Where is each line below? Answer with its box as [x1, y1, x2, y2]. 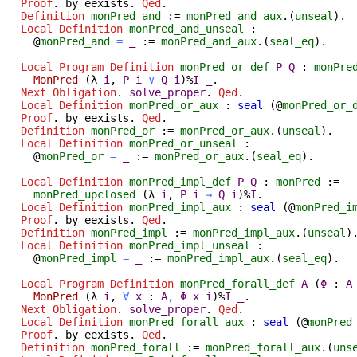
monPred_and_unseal [129, 22, 244, 35]
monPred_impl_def [129, 175, 231, 188]
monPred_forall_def [180, 277, 295, 290]
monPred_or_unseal [129, 136, 237, 150]
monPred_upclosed [33, 187, 135, 201]
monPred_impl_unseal [129, 238, 250, 252]
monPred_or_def [180, 60, 269, 73]
